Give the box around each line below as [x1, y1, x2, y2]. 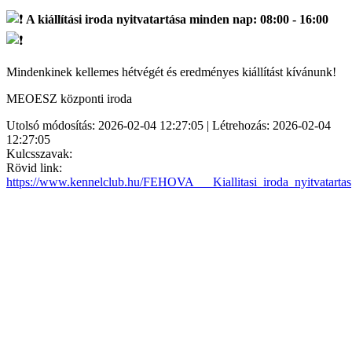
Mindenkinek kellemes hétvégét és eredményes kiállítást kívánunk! [6, 64, 336, 79]
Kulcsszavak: [6, 146, 72, 160]
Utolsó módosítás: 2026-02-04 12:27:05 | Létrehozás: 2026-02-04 [6, 118, 331, 132]
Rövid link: [6, 160, 62, 174]
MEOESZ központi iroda [6, 91, 132, 105]
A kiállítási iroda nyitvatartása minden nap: [26, 12, 257, 26]
